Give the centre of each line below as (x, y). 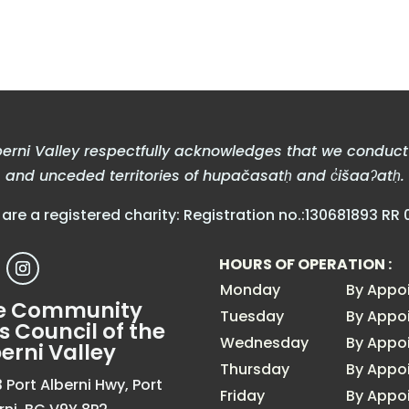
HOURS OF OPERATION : (306, 265)
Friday (243, 396)
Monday (251, 290)
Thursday (255, 370)
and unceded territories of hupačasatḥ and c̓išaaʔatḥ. (204, 176)
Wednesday (265, 343)
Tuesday (252, 317)
